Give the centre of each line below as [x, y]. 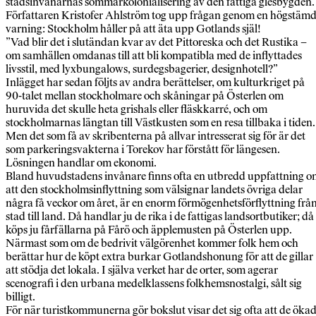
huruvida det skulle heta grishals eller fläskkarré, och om [136, 109]
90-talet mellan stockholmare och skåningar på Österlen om [145, 96]
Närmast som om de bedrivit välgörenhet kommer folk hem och [152, 243]
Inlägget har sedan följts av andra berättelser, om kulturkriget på [155, 83]
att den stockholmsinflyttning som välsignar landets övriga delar [154, 190]
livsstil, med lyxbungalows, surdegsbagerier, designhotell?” [142, 69]
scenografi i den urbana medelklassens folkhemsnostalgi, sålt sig [154, 284]
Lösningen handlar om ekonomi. [81, 163]
